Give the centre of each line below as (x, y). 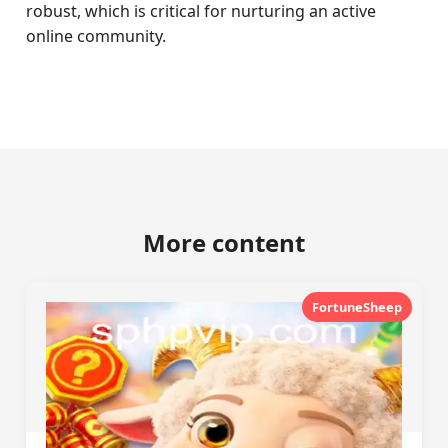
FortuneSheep (356, 307)
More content (224, 242)
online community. (96, 36)
